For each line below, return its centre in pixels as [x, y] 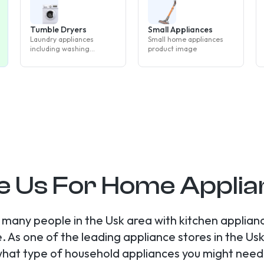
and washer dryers [61, 67]
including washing [60, 49]
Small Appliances [180, 29]
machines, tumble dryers [71, 58]
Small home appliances [186, 39]
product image [172, 49]
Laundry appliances [62, 39]
